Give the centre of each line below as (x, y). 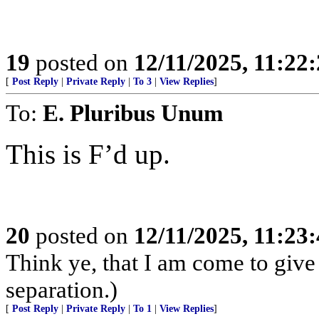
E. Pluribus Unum (133, 113)
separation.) (62, 289)
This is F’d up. (88, 154)
